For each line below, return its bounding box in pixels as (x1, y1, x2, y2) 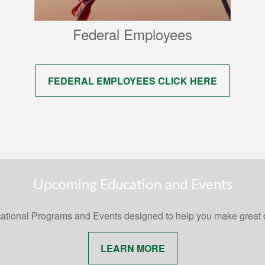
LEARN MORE (100, 241, 165, 256)
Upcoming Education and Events (33, 178, 232, 193)
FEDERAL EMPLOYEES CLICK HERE (47, 74, 217, 88)
